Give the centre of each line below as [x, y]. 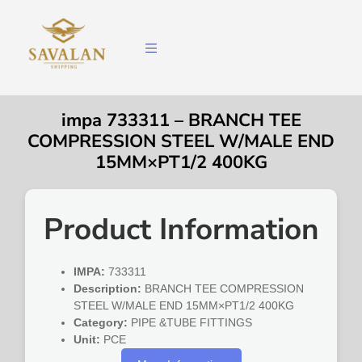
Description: [108, 289]
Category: [101, 323]
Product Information [181, 230]
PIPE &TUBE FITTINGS [190, 323]
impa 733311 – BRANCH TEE [181, 121]
